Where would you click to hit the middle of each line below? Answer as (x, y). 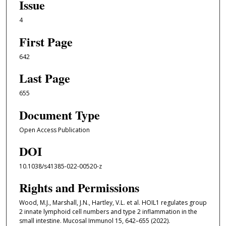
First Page (46, 41)
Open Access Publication (54, 130)
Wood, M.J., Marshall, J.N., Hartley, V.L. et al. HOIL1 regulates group (113, 203)
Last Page (44, 78)
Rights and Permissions (79, 188)
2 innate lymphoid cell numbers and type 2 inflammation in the (108, 212)
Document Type (59, 115)
